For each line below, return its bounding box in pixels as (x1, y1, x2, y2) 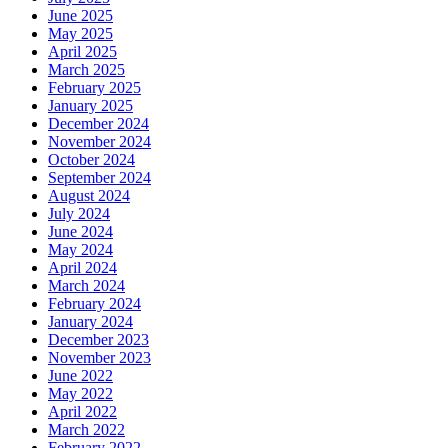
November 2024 (48, 133, 151, 151)
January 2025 (48, 97, 133, 115)
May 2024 (48, 241, 113, 259)
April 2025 (48, 43, 117, 61)
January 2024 (48, 313, 133, 331)
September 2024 (48, 169, 151, 187)
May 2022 (48, 385, 113, 403)
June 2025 (48, 7, 113, 25)
